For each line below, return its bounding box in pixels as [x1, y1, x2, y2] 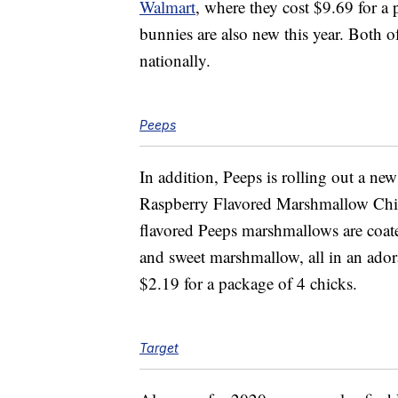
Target [139, 340, 179, 356]
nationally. [139, 49, 211, 72]
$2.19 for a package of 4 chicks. [139, 272, 357, 295]
